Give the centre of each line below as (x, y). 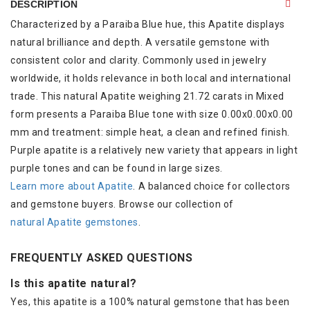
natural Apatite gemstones (74, 222)
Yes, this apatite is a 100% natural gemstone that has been (150, 301)
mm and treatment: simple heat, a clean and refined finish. (150, 132)
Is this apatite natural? (74, 283)
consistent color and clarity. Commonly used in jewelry (139, 60)
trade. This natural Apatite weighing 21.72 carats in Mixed (147, 96)
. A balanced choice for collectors (212, 186)
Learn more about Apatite (72, 186)
